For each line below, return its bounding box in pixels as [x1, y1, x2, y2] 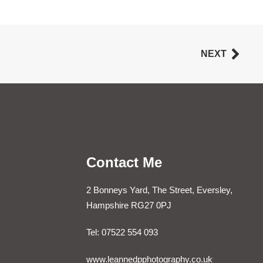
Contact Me [86, 154, 163, 170]
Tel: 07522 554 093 [86, 227, 159, 237]
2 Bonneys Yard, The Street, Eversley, [86, 184, 233, 195]
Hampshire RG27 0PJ [86, 200, 172, 210]
